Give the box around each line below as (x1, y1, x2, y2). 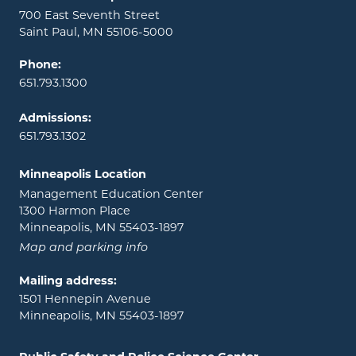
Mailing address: (19, 273, 117, 288)
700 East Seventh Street (19, 7, 160, 22)
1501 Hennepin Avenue (19, 292, 151, 307)
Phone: (19, 56, 61, 72)
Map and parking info (19, 242, 148, 255)
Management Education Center (19, 187, 203, 202)
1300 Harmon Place (19, 203, 130, 219)
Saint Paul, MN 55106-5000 (19, 24, 173, 39)
